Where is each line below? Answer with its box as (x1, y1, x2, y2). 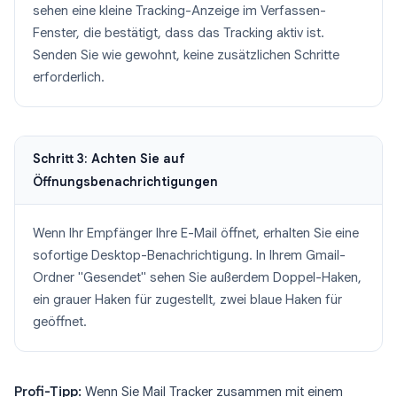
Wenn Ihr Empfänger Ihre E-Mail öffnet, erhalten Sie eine (33, 225, 359, 241)
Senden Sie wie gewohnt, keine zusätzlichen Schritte (33, 47, 339, 63)
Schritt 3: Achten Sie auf (33, 151, 185, 167)
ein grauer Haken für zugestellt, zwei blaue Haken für (33, 292, 342, 307)
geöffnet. (33, 314, 87, 330)
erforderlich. (33, 69, 105, 85)
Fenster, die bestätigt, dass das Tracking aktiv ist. (33, 25, 324, 41)
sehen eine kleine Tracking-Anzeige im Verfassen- (33, 3, 326, 19)
